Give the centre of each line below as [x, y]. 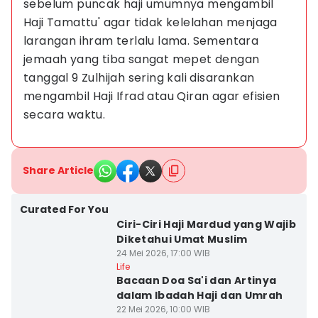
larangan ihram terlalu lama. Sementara [143, 41]
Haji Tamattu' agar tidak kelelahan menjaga [152, 22]
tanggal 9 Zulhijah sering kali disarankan [141, 78]
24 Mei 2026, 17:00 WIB [163, 253]
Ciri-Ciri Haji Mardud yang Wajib [206, 224]
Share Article [58, 170]
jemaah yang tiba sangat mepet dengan [143, 59]
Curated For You [64, 209]
